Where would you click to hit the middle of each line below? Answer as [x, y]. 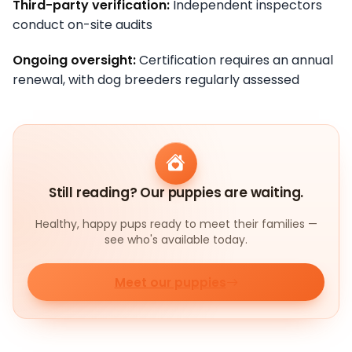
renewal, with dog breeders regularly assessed [156, 79]
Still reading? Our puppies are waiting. [176, 193]
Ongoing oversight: [74, 60]
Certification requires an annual [235, 60]
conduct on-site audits [82, 24]
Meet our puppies [170, 282]
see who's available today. [176, 240]
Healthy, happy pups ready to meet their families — [176, 224]
